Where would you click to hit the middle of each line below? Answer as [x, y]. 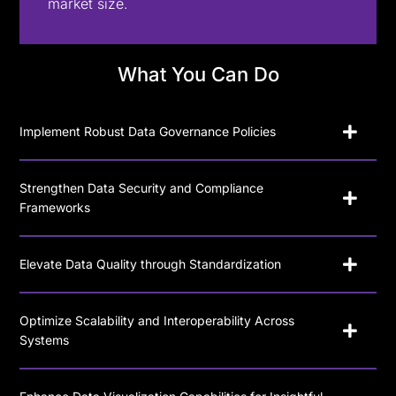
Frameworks [55, 207]
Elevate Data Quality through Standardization [151, 263]
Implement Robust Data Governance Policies [148, 131]
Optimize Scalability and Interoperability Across [157, 320]
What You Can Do [198, 74]
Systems [45, 339]
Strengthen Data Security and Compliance [142, 187]
